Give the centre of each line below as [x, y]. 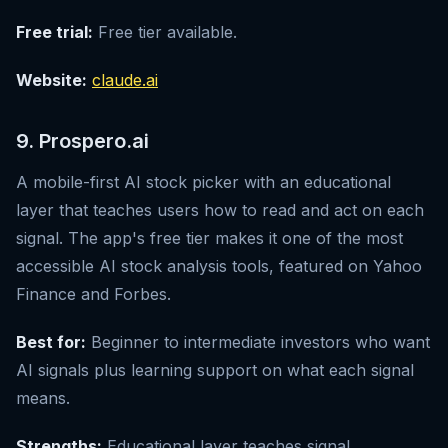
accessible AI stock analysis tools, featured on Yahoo [219, 266]
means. [43, 398]
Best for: [51, 342]
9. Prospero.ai [82, 141]
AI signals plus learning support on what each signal [215, 370]
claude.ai [125, 80]
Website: [51, 80]
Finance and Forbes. [93, 294]
